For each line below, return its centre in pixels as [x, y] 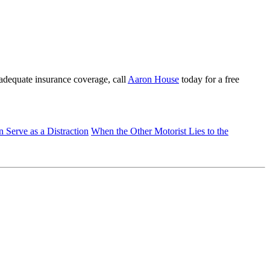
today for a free [209, 79]
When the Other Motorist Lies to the [160, 131]
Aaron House [153, 79]
